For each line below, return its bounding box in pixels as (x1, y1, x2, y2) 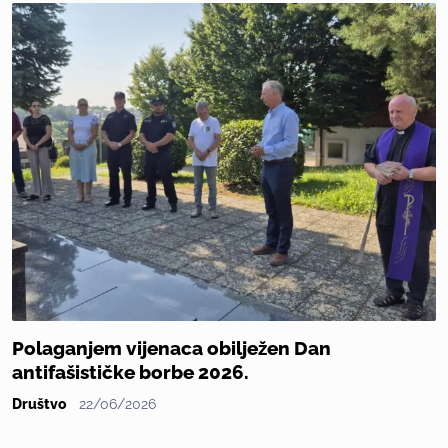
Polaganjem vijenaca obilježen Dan (12, 338, 331, 360)
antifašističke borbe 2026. (12, 362, 249, 384)
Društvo (12, 396, 67, 413)
